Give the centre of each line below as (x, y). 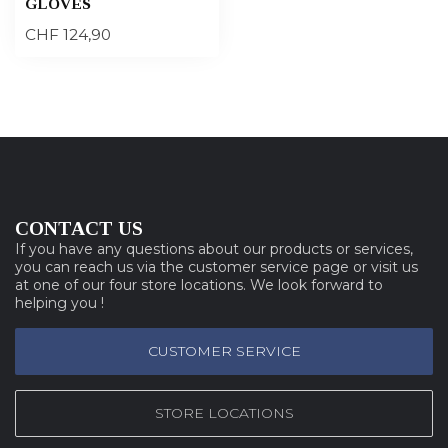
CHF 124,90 (68, 34)
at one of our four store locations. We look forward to (199, 284)
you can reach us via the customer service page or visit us (216, 266)
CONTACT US (79, 228)
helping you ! (59, 302)
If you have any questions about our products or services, (214, 248)
